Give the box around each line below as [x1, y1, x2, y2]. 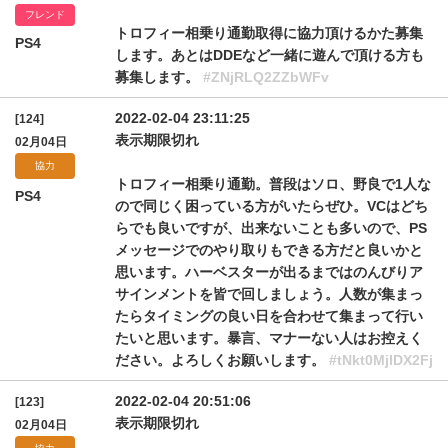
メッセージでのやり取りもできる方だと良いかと [115, 242, 423, 258]
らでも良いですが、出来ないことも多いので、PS [115, 220, 427, 236]
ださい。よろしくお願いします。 [115, 352, 329, 368]
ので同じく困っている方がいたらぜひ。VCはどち [115, 198, 428, 214]
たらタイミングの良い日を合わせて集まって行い [115, 308, 423, 324]
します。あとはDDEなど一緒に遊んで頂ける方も [115, 47, 424, 63]
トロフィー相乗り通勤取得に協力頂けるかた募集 [115, 25, 423, 41]
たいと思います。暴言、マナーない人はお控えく [115, 330, 423, 346]
